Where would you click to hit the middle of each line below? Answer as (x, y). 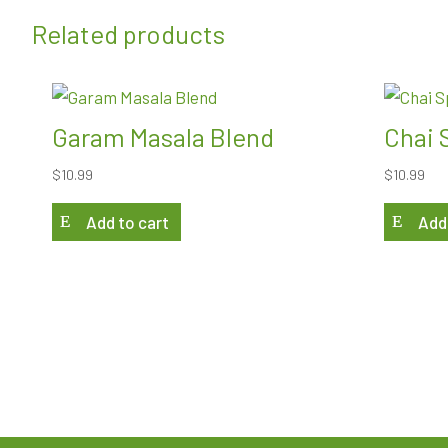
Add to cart (127, 221)
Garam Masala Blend (163, 136)
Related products (128, 33)
